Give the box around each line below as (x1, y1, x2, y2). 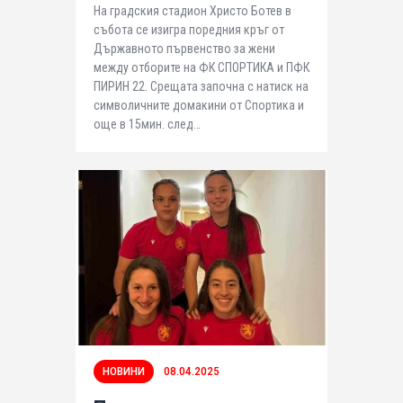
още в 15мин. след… (94, 116, 201, 131)
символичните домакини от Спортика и (94, 97, 304, 112)
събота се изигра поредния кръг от (94, 22, 284, 37)
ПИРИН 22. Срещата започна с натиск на (94, 78, 309, 94)
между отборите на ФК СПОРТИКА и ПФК (94, 59, 309, 75)
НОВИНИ (103, 363, 145, 378)
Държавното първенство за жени (94, 40, 275, 56)
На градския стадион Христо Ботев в (94, 3, 291, 18)
